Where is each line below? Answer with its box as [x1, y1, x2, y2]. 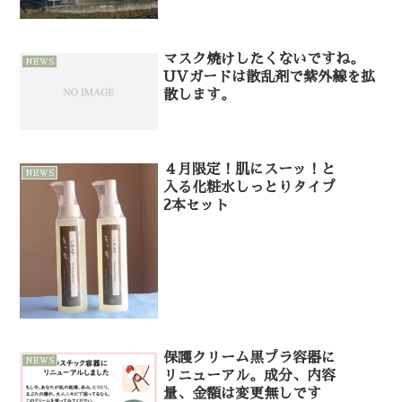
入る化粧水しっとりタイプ [163, 180, 336, 196]
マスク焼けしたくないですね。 [163, 51, 365, 66]
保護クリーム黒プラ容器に [163, 351, 336, 366]
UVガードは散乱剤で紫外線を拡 [163, 69, 376, 84]
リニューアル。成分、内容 [163, 369, 336, 384]
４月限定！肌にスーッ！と [163, 162, 336, 178]
